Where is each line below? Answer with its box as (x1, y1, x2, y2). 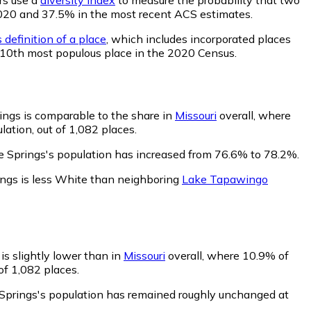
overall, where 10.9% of (165, 248, 289, 262)
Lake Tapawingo (182, 171, 268, 186)
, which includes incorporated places (106, 31, 291, 46)
